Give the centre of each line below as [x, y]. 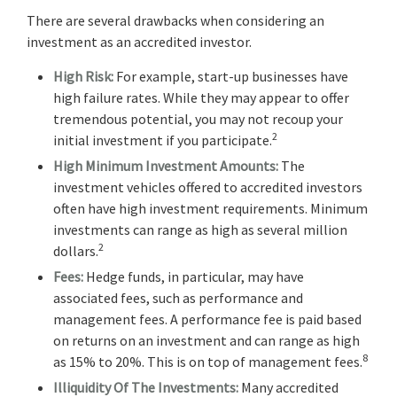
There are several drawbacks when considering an [175, 20]
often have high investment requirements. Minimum [210, 208]
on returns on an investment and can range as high [206, 340]
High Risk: [83, 76]
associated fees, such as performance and [178, 297]
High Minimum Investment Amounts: [166, 165]
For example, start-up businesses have [231, 76]
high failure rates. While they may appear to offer [201, 97]
